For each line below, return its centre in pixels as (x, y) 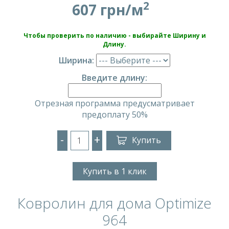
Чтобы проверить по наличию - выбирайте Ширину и (114, 35)
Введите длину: (114, 77)
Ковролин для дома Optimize (114, 203)
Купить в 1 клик (114, 171)
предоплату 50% (114, 114)
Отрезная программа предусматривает (114, 103)
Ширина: (76, 60)
